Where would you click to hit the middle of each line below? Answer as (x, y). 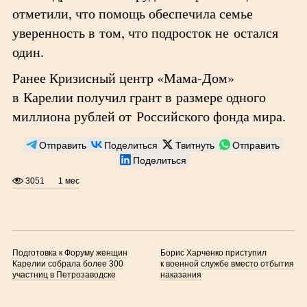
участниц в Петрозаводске (64, 275)
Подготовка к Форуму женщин (70, 253)
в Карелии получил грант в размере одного (139, 97)
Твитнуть (195, 145)
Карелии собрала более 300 (67, 264)
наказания (181, 275)
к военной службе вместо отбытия (227, 264)
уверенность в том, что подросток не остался (145, 33)
